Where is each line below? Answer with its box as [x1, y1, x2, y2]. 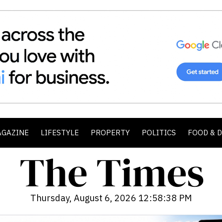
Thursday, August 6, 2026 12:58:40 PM [30, 192, 192, 204]
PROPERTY [91, 128, 130, 137]
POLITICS [142, 128, 176, 137]
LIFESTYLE [41, 128, 79, 137]
